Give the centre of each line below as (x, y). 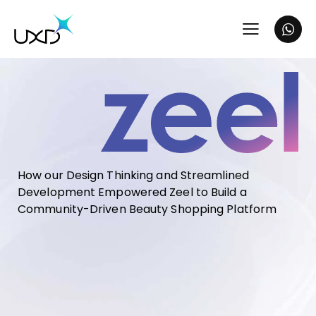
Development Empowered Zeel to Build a (132, 193)
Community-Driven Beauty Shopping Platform (147, 209)
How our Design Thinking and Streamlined (133, 176)
